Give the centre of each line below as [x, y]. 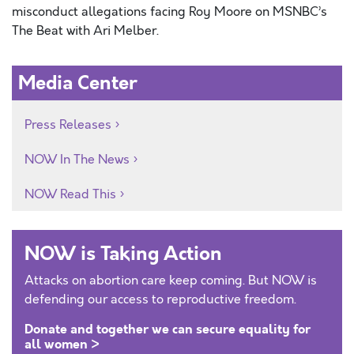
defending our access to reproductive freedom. [160, 299]
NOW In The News [77, 160]
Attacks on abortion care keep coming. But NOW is [171, 281]
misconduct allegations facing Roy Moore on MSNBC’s [169, 12]
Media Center [78, 83]
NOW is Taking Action [123, 254]
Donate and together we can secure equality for [168, 329]
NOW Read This [70, 194]
